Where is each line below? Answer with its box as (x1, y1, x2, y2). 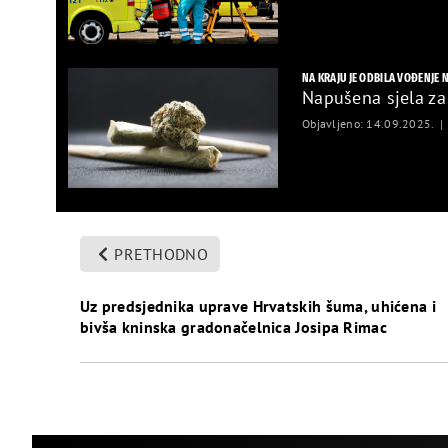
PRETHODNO (114, 244, 208, 264)
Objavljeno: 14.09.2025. (302, 115, 437, 131)
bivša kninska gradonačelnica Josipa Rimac (80, 317, 387, 337)
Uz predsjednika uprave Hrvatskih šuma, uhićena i (80, 296, 436, 316)
